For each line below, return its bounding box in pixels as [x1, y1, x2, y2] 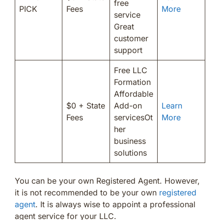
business [114, 136, 146, 146]
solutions [114, 147, 147, 158]
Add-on [114, 100, 142, 110]
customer [114, 33, 148, 43]
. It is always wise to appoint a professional [35, 199, 195, 209]
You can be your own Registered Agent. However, [15, 175, 200, 186]
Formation [114, 77, 151, 87]
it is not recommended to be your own [15, 187, 159, 197]
